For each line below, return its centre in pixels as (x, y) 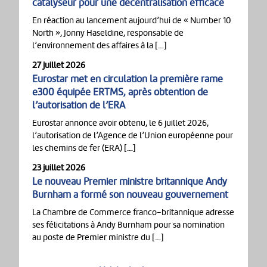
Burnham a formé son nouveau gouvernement (130, 194)
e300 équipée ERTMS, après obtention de (120, 92)
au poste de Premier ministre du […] (98, 237)
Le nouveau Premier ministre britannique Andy (130, 181)
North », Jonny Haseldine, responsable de (108, 32)
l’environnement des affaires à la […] (100, 45)
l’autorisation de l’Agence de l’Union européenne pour (133, 135)
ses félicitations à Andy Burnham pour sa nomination (128, 224)
